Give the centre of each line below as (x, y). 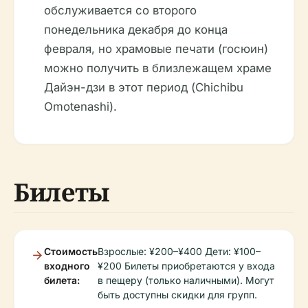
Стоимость (71, 252)
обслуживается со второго (120, 11)
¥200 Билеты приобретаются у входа (186, 266)
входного (67, 266)
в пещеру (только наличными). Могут (186, 280)
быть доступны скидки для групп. (177, 295)
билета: (62, 280)
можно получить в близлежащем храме (158, 68)
